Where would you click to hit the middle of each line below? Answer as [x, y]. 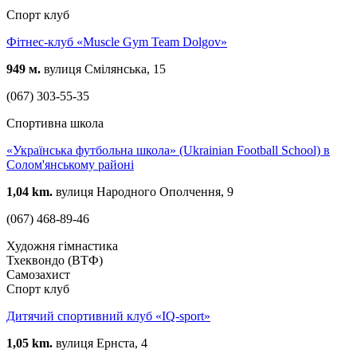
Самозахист [38, 274]
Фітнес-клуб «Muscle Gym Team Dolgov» [117, 41]
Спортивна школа [55, 123]
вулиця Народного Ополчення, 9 [143, 191]
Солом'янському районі [70, 164]
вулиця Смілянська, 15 [103, 69]
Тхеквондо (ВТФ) [55, 260]
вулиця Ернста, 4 [100, 343]
